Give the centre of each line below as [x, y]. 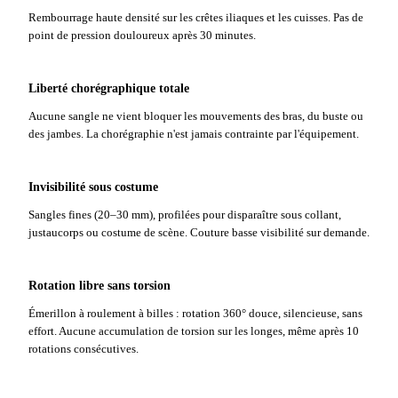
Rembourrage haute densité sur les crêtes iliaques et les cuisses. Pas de [196, 17]
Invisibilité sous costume [93, 187]
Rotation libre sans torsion [99, 286]
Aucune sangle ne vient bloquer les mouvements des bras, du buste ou [196, 116]
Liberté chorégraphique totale [109, 89]
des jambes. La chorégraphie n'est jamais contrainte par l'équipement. [194, 134]
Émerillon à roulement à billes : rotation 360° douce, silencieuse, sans [195, 314]
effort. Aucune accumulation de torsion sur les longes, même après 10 [194, 332]
